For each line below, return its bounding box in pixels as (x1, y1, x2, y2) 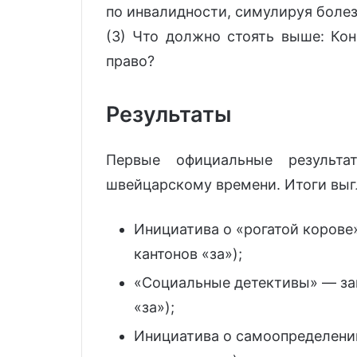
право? (106, 53, 155, 70)
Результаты (106, 101, 231, 128)
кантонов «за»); (134, 245, 242, 262)
